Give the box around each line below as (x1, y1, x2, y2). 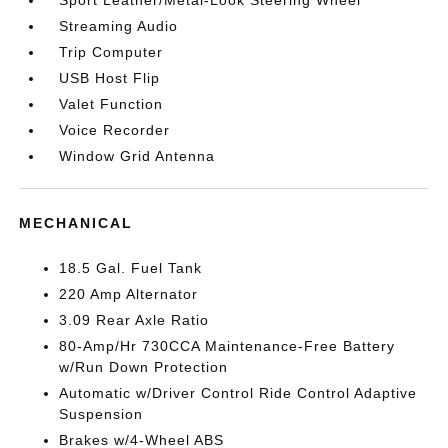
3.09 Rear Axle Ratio (59, 312, 210, 328)
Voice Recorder (59, 122, 171, 138)
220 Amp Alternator (59, 286, 199, 302)
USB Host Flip (59, 70, 161, 86)
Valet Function (59, 96, 164, 112)
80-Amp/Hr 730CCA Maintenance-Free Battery (59, 338, 396, 354)
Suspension (59, 406, 144, 422)
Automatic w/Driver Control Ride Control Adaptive (59, 385, 418, 401)
